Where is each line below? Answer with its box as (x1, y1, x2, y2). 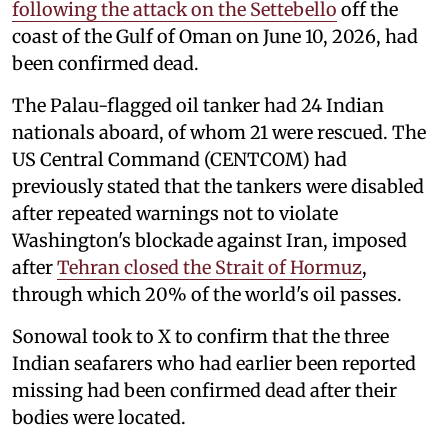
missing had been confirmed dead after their (12, 378, 397, 402)
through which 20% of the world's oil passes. (12, 282, 402, 306)
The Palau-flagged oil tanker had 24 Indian (12, 93, 384, 117)
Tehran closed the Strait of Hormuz (57, 255, 362, 279)
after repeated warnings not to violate (12, 201, 338, 225)
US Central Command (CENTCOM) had (12, 147, 347, 171)
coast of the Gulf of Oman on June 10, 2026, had (12, 24, 418, 48)
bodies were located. (12, 405, 190, 429)
